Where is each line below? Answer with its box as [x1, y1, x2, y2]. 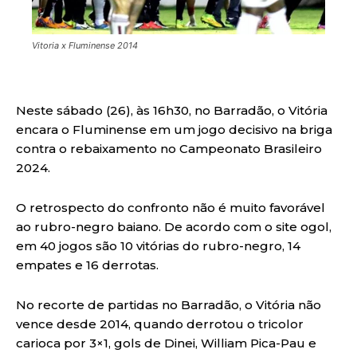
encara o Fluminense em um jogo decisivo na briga [16, 121, 332, 137]
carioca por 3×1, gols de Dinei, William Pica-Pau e [16, 335, 316, 351]
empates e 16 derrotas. [16, 257, 159, 273]
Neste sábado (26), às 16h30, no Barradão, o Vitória [16, 102, 328, 118]
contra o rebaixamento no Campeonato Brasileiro [16, 140, 322, 156]
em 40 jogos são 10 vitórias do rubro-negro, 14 [16, 237, 300, 253]
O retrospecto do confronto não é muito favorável [16, 199, 325, 215]
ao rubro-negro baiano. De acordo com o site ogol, [16, 218, 331, 234]
